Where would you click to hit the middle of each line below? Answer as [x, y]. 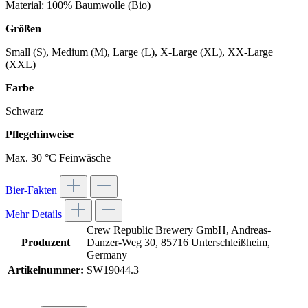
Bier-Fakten [33, 190]
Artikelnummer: [46, 270]
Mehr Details [35, 214]
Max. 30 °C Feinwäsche [58, 158]
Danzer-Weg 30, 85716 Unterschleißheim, [178, 243]
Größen [23, 29]
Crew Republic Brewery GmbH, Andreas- [179, 230]
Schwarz [24, 111]
